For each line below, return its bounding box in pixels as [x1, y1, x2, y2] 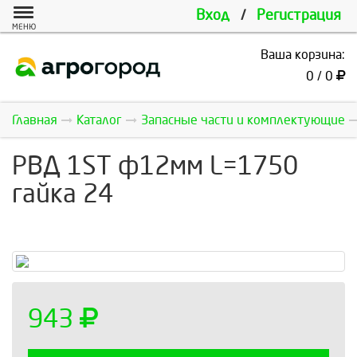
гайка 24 [12, 181, 113, 208]
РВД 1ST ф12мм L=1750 [12, 153, 298, 180]
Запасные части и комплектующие [141, 113, 345, 127]
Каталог [76, 113, 122, 127]
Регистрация [257, 8, 341, 23]
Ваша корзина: [261, 48, 345, 61]
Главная [12, 113, 57, 127]
